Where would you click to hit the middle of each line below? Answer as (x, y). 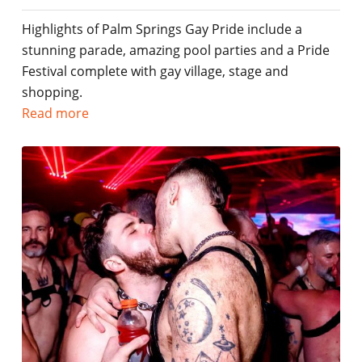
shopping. (52, 92)
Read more (55, 113)
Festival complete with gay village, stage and (155, 71)
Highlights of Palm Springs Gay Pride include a (162, 29)
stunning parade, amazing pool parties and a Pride (175, 50)
